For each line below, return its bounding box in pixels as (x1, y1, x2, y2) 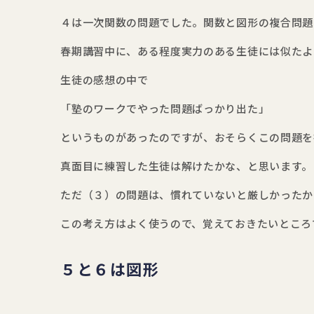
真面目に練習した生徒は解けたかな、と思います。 (60, 160, 313, 173)
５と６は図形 (60, 261, 160, 280)
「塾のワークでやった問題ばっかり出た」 (60, 102, 270, 116)
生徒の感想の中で (60, 74, 149, 87)
